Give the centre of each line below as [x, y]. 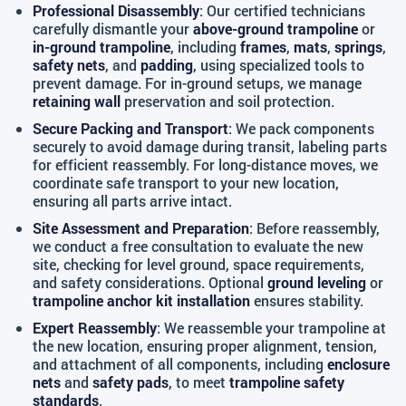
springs [358, 47]
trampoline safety [287, 382]
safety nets [69, 65]
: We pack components [301, 128]
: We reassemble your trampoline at [271, 328]
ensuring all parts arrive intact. [132, 201]
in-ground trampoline [101, 47]
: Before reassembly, [314, 228]
